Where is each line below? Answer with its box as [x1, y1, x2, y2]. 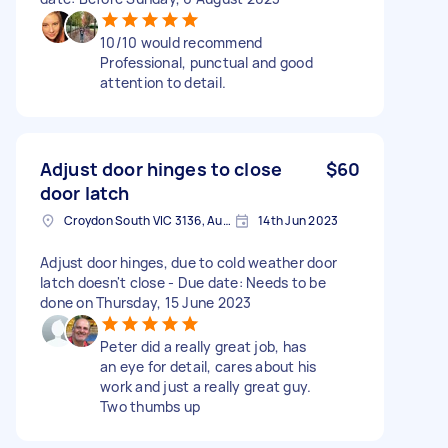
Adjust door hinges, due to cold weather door [40, 252, 337, 272]
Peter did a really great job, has [100, 336, 307, 356]
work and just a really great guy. [100, 376, 312, 396]
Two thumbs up [100, 396, 201, 416]
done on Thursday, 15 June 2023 [40, 292, 252, 312]
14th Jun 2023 [258, 211, 339, 229]
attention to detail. [100, 72, 226, 92]
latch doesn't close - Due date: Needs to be [40, 272, 326, 292]
